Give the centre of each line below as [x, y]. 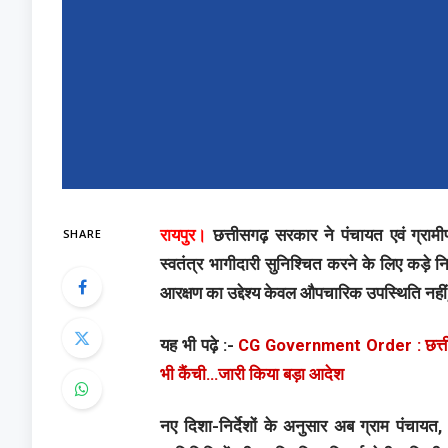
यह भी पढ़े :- [199, 346]
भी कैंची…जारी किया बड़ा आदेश [252, 375]
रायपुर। [183, 235]
